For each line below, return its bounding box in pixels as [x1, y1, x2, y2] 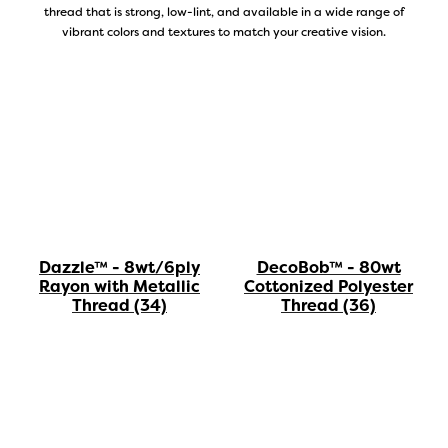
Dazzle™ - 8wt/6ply [39, 257, 200, 279]
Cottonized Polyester [244, 276, 413, 297]
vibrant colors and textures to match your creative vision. [62, 24, 386, 40]
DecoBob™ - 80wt [256, 257, 401, 278]
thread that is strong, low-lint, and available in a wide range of [43, 4, 405, 20]
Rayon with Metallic [39, 276, 200, 298]
